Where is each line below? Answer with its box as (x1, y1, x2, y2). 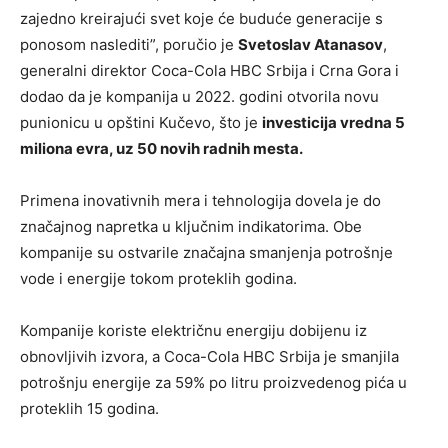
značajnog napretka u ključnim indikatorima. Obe (20, 217, 362, 237)
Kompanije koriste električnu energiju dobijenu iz (20, 321, 367, 341)
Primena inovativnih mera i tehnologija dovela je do (20, 191, 381, 211)
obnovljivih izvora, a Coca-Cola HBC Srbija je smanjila (20, 347, 399, 367)
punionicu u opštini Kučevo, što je (20, 113, 262, 133)
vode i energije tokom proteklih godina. (20, 269, 297, 289)
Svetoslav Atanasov (238, 35, 383, 55)
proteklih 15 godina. (20, 399, 159, 419)
